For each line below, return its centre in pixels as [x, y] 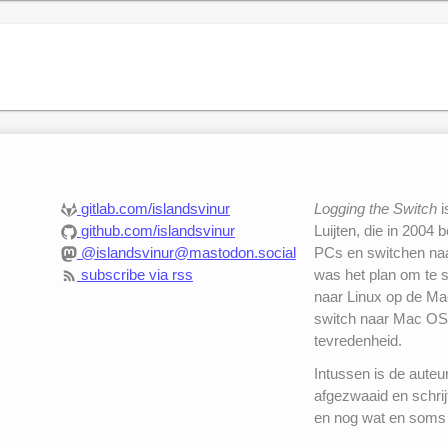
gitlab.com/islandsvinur [155, 209]
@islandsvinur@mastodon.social [188, 253]
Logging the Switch [375, 209]
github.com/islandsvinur [157, 231]
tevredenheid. [357, 341]
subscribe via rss [136, 275]
